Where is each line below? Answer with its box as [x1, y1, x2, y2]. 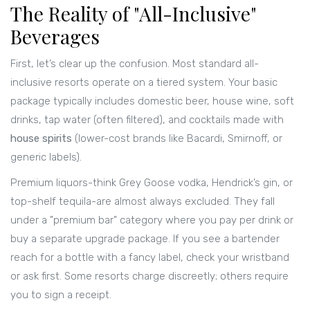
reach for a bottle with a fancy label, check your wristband [10, 251, 289, 264]
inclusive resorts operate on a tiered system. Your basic [10, 76, 277, 89]
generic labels [10, 151, 76, 164]
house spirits [10, 132, 72, 145]
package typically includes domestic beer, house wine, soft [10, 95, 294, 108]
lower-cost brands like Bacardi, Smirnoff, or [78, 132, 282, 145]
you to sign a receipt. [10, 289, 111, 302]
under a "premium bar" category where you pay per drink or [10, 214, 293, 227]
